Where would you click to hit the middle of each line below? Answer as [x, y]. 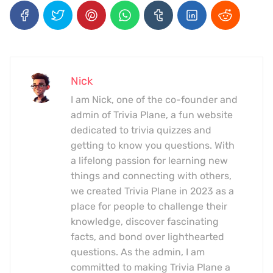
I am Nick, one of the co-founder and [154, 99]
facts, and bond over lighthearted [147, 236]
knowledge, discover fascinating [145, 221]
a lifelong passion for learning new [149, 160]
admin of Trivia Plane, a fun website [152, 115]
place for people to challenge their [149, 206]
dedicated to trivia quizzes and [141, 130]
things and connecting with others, [151, 175]
